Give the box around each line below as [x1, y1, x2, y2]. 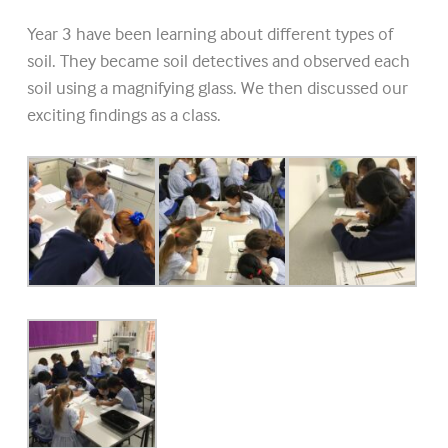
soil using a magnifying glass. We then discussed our [26, 76, 408, 100]
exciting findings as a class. [26, 103, 221, 127]
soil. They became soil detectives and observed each [26, 49, 410, 73]
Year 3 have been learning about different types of [26, 22, 393, 46]
